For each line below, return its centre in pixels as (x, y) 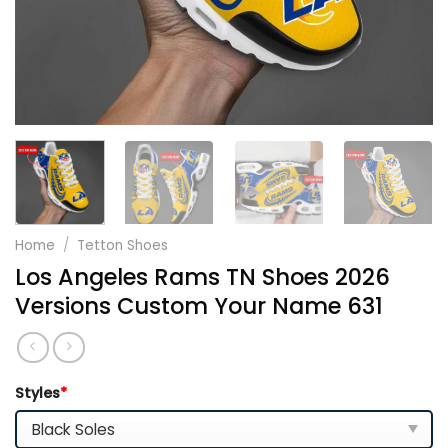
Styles (37, 392)
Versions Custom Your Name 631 (199, 305)
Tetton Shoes (123, 245)
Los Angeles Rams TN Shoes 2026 (202, 276)
